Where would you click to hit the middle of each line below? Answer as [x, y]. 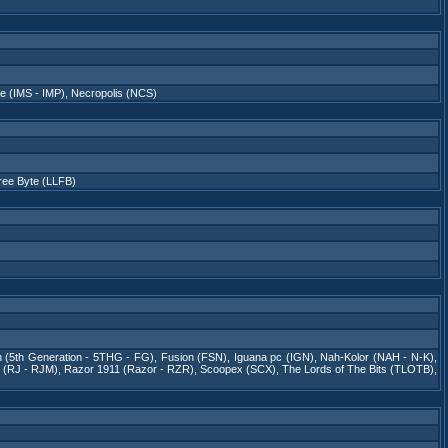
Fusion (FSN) [194, 357]
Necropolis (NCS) [114, 93]
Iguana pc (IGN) [273, 357]
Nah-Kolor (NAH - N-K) [377, 357]
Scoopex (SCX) [237, 369]
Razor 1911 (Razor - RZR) [128, 369]
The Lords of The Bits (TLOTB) [358, 369]
